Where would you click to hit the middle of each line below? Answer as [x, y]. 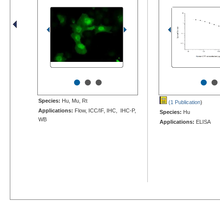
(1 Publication [184, 102]
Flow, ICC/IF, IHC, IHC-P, [105, 110]
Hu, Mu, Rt [74, 100]
